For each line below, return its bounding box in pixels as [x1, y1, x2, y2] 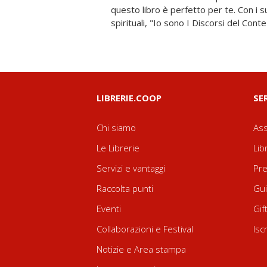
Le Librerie [97, 142, 139, 154]
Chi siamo [97, 122, 136, 133]
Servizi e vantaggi [97, 162, 165, 174]
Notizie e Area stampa [97, 243, 186, 255]
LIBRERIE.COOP [97, 92, 162, 104]
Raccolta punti [97, 182, 153, 194]
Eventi [97, 203, 121, 215]
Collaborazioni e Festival [97, 223, 193, 235]
